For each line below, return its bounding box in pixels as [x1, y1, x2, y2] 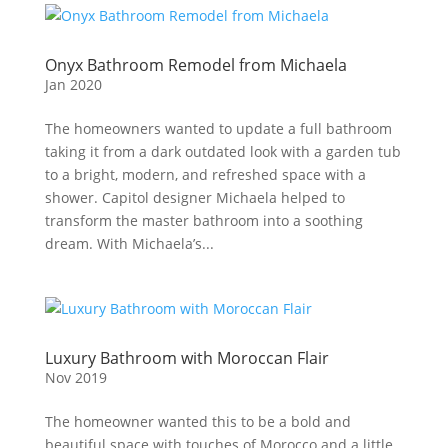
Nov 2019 [44, 368, 107, 387]
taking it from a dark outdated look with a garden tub [44, 142, 401, 161]
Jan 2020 [44, 75, 102, 94]
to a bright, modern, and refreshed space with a [44, 165, 366, 184]
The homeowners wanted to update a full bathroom [44, 119, 392, 138]
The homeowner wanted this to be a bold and [44, 412, 351, 431]
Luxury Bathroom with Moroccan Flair [44, 347, 329, 369]
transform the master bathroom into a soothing [44, 211, 363, 230]
